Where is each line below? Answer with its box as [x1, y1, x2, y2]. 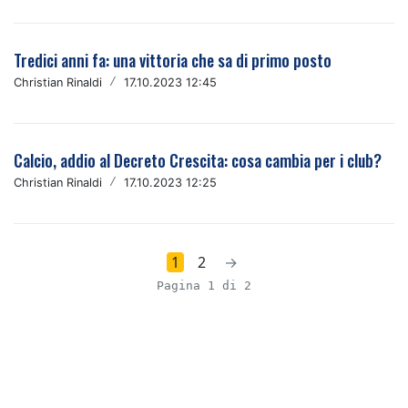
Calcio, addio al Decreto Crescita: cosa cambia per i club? [14, 148, 382, 172]
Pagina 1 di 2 [157, 279, 251, 292]
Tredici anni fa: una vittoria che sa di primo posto [14, 48, 331, 72]
